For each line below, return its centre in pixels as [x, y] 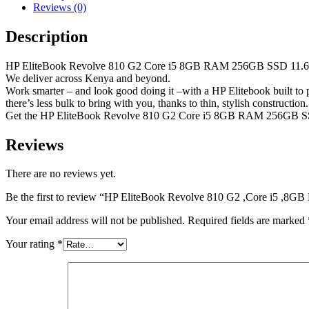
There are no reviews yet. [61, 174]
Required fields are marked [248, 221]
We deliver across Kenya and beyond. [88, 78]
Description [47, 36]
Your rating [31, 244]
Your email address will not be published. [95, 221]
